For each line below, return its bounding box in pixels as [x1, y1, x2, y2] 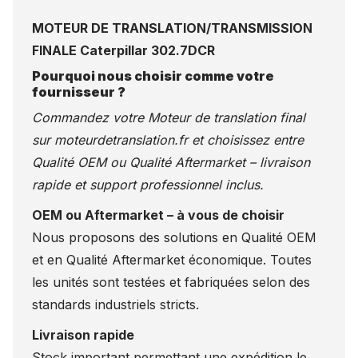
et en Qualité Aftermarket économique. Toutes [32, 252, 312, 268]
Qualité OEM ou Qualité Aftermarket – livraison [32, 154, 310, 171]
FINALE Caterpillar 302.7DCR [32, 42, 215, 59]
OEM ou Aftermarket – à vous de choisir [32, 207, 284, 224]
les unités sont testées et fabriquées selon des [32, 274, 310, 291]
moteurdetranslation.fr [54, 132, 188, 149]
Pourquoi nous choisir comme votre [32, 68, 274, 85]
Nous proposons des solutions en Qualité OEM [32, 229, 316, 246]
